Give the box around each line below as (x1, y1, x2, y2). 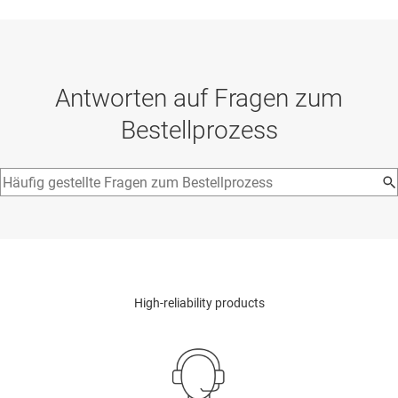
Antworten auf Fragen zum (55, 84, 343, 114)
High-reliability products (133, 296, 265, 311)
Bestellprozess (120, 115, 278, 146)
